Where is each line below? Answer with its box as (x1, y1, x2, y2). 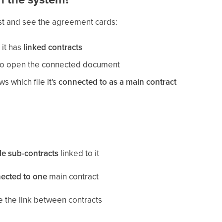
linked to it (58, 147, 99, 159)
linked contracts (23, 41, 82, 53)
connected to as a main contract (58, 76, 176, 88)
